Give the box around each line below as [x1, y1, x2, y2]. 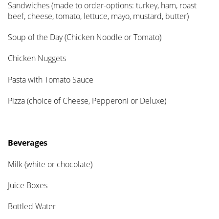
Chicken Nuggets [8, 53, 66, 64]
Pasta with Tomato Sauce [8, 74, 93, 85]
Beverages [8, 137, 47, 149]
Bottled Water [8, 201, 56, 212]
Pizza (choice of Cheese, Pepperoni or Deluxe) [8, 95, 166, 106]
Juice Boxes [8, 179, 47, 191]
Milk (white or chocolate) [8, 158, 92, 170]
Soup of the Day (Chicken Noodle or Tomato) [8, 32, 161, 43]
